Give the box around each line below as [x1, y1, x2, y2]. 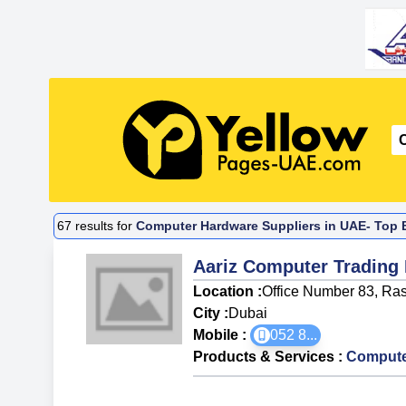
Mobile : [193, 326, 251, 343]
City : [193, 304, 229, 321]
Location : [193, 283, 263, 299]
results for [72, 218, 137, 234]
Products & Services [193, 348, 335, 364]
